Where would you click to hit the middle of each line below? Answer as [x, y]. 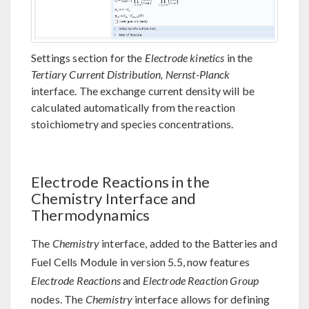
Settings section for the [88, 58]
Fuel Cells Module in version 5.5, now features [140, 262]
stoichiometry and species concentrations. [132, 124]
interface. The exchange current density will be [143, 91]
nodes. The [58, 299]
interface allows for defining [201, 299]
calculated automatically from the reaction [133, 108]
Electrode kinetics [185, 58]
